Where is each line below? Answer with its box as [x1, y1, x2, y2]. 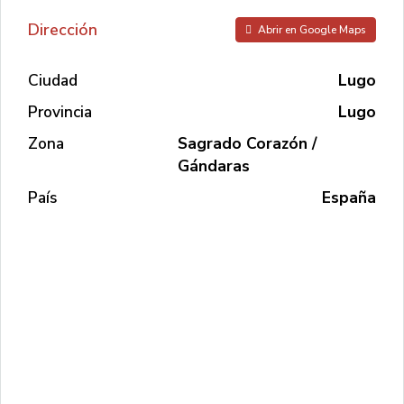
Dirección [28, 18, 97, 41]
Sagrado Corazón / [178, 133, 317, 154]
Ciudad [28, 69, 78, 91]
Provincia [28, 101, 92, 123]
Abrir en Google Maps [255, 23, 366, 37]
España [322, 187, 376, 208]
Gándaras [178, 155, 250, 177]
